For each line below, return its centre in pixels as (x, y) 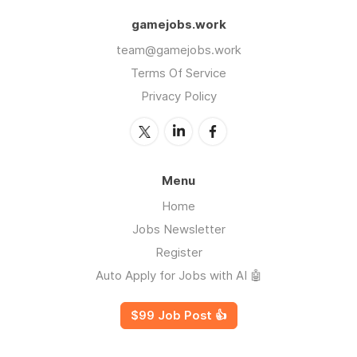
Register (178, 252)
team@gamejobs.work (178, 49)
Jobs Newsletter (178, 229)
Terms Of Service (178, 73)
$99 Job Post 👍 (178, 315)
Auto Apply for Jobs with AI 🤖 (178, 275)
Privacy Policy (178, 96)
